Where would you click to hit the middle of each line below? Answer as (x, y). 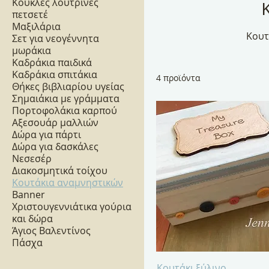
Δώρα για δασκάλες (55, 147)
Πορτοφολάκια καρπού (65, 111)
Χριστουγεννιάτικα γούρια (72, 207)
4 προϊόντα (178, 78)
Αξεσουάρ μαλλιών (55, 123)
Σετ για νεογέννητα (56, 39)
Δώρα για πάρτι (47, 135)
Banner (29, 195)
